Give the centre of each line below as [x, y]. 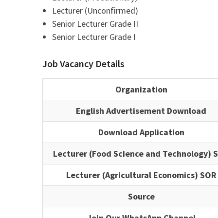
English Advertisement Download [141, 111]
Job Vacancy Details [83, 64]
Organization [141, 90]
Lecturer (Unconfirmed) [95, 11]
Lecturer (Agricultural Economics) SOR [141, 175]
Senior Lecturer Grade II [95, 24]
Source [141, 197]
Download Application [141, 132]
